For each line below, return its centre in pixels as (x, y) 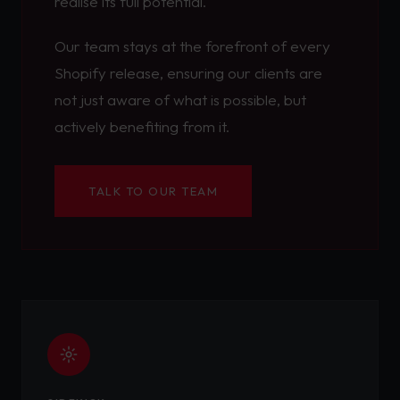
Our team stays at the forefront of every (192, 46)
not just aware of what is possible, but (180, 100)
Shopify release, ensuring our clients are (188, 73)
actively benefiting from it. (142, 126)
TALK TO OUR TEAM (153, 191)
